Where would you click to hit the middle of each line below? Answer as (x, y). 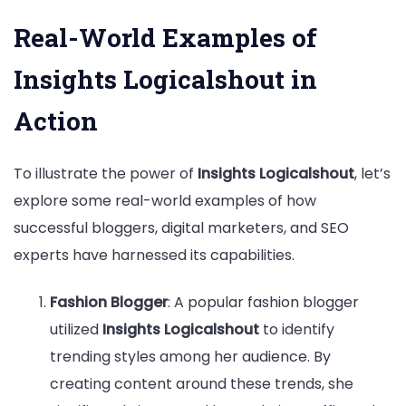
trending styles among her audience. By (190, 356)
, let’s (372, 174)
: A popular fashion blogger (263, 302)
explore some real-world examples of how (165, 201)
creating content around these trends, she (202, 383)
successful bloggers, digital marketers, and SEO (181, 228)
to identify (297, 329)
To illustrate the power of (106, 174)
